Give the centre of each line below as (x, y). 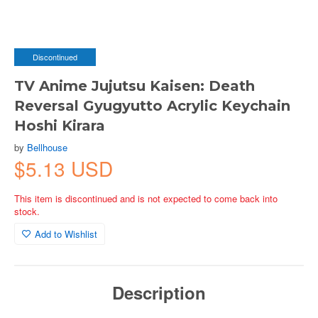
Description (159, 292)
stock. (27, 211)
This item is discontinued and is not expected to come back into (146, 198)
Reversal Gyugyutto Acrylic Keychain (152, 106)
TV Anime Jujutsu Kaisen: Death (135, 86)
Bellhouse (47, 147)
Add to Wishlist (66, 234)
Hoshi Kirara (60, 126)
